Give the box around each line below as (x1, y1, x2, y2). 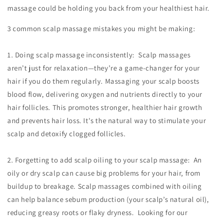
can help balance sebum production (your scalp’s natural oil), (7, 194, 209, 204)
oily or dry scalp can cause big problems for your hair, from (7, 168, 201, 178)
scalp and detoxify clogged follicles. (7, 128, 126, 138)
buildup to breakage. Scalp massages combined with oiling (7, 181, 202, 191)
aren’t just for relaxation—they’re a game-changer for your (7, 63, 200, 73)
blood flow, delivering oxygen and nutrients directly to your (7, 89, 203, 99)
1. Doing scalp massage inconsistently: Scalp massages (7, 50, 191, 59)
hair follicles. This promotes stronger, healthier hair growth (7, 102, 202, 112)
